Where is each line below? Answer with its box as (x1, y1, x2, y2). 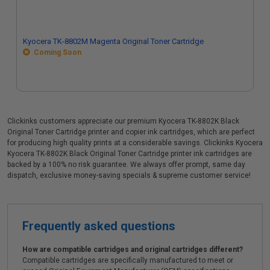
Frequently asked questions (22, 219, 175, 233)
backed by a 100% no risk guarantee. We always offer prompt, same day (7, 160, 245, 169)
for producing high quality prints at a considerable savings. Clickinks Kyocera (7, 139, 263, 147)
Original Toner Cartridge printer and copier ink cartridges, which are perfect (7, 128, 255, 136)
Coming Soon (30, 48, 81, 57)
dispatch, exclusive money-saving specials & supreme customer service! (7, 171, 251, 180)
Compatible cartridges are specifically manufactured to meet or (22, 256, 233, 265)
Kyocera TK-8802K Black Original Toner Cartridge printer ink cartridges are (7, 149, 252, 158)
